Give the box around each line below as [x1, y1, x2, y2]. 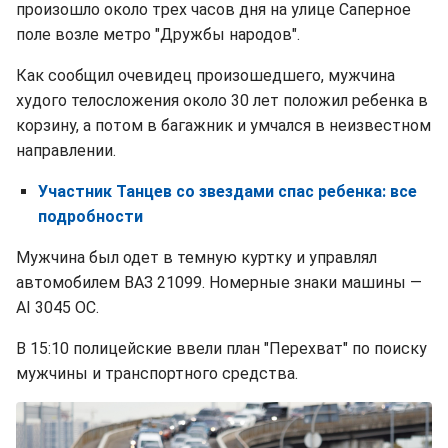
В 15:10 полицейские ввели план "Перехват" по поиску [16, 339, 427, 359]
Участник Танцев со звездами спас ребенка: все [38, 182, 417, 202]
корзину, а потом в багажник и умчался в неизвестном [16, 116, 431, 136]
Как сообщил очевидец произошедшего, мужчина [16, 66, 395, 86]
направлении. [16, 141, 116, 161]
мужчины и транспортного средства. [16, 364, 298, 384]
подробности [38, 207, 143, 227]
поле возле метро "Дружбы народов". [16, 25, 300, 45]
